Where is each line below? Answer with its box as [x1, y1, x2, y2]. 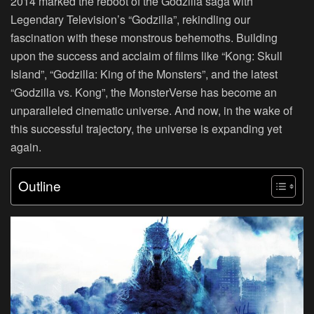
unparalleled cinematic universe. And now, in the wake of [11, 102, 292, 118]
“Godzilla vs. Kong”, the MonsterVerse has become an [11, 83, 277, 100]
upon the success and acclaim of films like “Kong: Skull [11, 47, 282, 64]
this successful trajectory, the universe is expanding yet [11, 120, 282, 137]
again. [11, 138, 41, 155]
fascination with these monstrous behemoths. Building [11, 29, 278, 46]
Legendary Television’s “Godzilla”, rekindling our [11, 11, 250, 27]
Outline [18, 175, 61, 195]
